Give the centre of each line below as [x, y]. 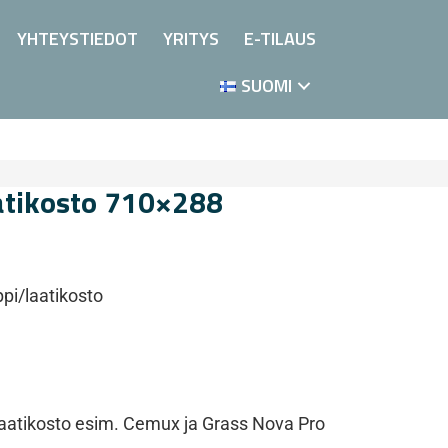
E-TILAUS [280, 38]
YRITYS [191, 38]
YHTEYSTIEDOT [78, 38]
